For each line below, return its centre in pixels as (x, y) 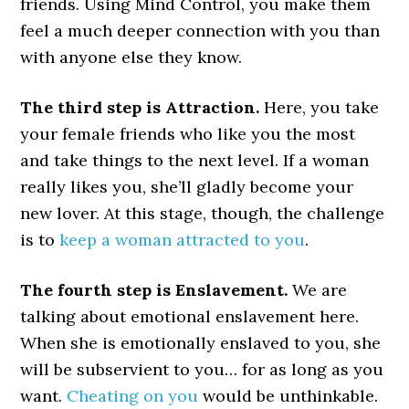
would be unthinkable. (288, 396)
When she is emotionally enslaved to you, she (201, 343)
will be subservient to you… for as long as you (202, 370)
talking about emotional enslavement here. (190, 317)
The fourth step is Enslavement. (157, 290)
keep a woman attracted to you (183, 240)
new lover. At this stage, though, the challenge (203, 214)
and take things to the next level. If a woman (195, 161)
